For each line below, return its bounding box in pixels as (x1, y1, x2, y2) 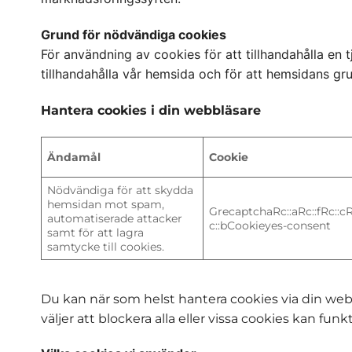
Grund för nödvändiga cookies (41, 27, 226, 43)
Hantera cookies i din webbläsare (41, 102, 261, 118)
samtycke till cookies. (47, 239, 165, 254)
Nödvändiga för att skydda (47, 182, 194, 197)
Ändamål (47, 149, 101, 164)
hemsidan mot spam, (47, 196, 165, 211)
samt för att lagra (47, 225, 145, 240)
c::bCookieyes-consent (209, 218, 332, 233)
